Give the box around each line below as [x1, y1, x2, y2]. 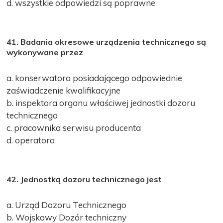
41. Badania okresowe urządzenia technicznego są [6, 36, 207, 47]
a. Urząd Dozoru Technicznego [6, 199, 127, 210]
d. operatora [6, 134, 55, 145]
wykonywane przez [6, 47, 84, 57]
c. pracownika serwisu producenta [6, 122, 141, 133]
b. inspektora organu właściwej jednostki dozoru [6, 97, 196, 108]
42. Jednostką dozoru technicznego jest [6, 174, 162, 184]
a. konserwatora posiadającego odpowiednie [6, 72, 183, 83]
